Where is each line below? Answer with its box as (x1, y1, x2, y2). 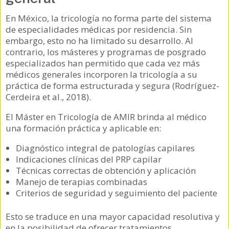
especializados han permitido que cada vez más (6, 57, 200, 70)
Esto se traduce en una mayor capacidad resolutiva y (6, 210, 220, 222)
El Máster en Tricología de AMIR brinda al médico (6, 111, 207, 123)
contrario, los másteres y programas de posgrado (6, 46, 206, 58)
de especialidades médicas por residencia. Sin (6, 24, 192, 36)
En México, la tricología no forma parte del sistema (6, 12, 212, 25)
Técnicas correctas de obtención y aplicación (16, 165, 196, 177)
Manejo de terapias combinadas (16, 176, 147, 188)
